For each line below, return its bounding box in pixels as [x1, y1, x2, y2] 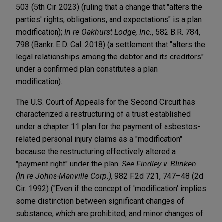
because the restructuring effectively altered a [16, 146, 176, 156]
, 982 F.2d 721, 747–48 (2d [111, 171, 203, 181]
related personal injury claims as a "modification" [16, 134, 182, 144]
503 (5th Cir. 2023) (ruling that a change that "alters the [16, 2, 202, 12]
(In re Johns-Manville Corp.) [16, 171, 111, 181]
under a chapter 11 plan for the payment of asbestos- [16, 121, 200, 131]
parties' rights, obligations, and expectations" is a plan [16, 14, 202, 24]
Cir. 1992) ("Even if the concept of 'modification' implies [16, 183, 206, 193]
